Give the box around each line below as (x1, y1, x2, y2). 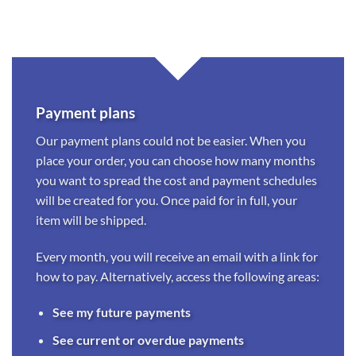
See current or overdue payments (52, 331, 244, 347)
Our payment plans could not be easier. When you (36, 132, 306, 148)
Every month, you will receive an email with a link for (36, 248, 318, 264)
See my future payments (52, 304, 191, 320)
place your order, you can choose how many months (36, 152, 315, 168)
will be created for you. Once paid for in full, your (36, 192, 297, 207)
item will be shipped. (36, 211, 146, 227)
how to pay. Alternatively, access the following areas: (36, 268, 319, 284)
